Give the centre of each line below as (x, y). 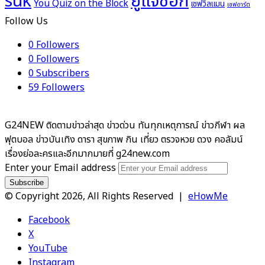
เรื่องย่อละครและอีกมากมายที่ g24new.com (87, 154)
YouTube (48, 249)
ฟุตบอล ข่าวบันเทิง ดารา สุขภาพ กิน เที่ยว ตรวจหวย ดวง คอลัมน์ (124, 140)
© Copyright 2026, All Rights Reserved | (96, 197)
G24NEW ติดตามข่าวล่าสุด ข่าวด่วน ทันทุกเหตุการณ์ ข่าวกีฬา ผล (125, 126)
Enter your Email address (60, 168)
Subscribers (63, 74)
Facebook (49, 220)
